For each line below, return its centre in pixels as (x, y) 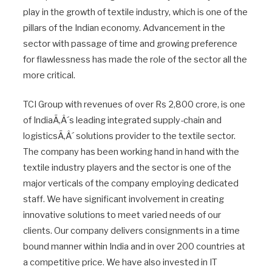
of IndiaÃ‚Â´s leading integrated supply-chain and (122, 120)
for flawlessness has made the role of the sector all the (135, 59)
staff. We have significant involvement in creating (124, 199)
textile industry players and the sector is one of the (127, 167)
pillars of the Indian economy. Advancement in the (124, 28)
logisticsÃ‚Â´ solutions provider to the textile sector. (129, 136)
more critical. (49, 75)
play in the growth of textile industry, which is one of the (135, 12)
